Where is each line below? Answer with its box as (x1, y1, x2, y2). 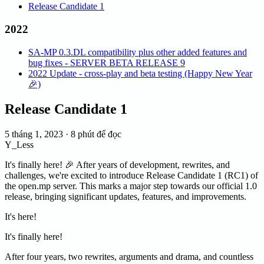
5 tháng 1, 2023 (5, 128, 63, 139)
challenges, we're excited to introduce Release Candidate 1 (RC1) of (5, 170, 258, 180)
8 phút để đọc (71, 128, 121, 139)
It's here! (5, 211, 37, 222)
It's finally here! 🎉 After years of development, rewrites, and (5, 159, 230, 170)
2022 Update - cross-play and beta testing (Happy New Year (28, 68, 252, 78)
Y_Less (5, 139, 34, 150)
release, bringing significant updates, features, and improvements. (5, 191, 246, 202)
